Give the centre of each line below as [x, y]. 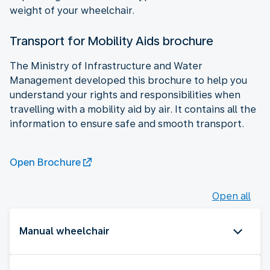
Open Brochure [45, 162]
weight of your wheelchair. [72, 10]
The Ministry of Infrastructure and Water [106, 66]
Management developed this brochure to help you [128, 80]
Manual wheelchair [64, 231]
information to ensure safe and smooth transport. [127, 124]
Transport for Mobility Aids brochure [111, 41]
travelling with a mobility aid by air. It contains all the [133, 109]
